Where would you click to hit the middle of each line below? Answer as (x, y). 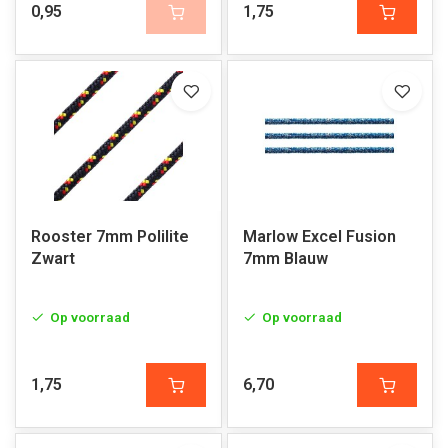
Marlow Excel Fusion (319, 236)
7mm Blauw (285, 258)
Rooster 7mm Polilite (110, 236)
